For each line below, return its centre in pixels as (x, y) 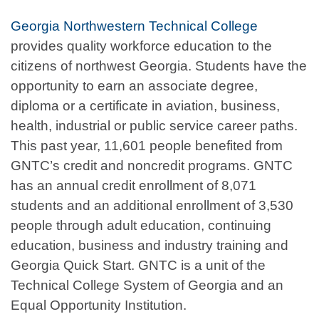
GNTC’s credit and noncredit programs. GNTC (152, 166)
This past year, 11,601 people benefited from (147, 146)
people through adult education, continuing (141, 226)
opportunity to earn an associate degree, (134, 86)
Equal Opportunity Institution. (100, 305)
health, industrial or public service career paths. (154, 126)
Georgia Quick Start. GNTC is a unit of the (138, 266)
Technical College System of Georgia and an (147, 286)
